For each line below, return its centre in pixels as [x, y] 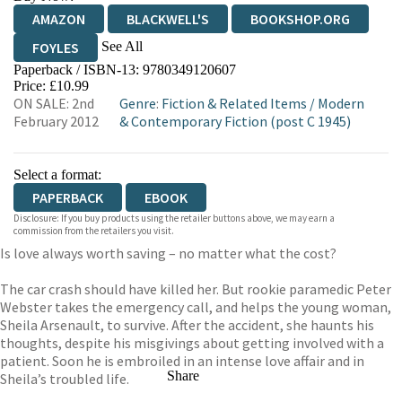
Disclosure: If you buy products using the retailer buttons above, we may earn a [174, 218]
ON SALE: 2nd [54, 103]
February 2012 [56, 121]
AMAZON [59, 19]
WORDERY [63, 105]
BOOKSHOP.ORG [300, 19]
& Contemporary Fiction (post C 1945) [236, 121]
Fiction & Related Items [235, 103]
